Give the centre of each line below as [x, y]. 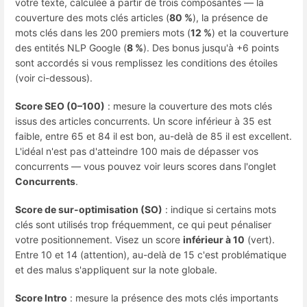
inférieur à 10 [214, 240]
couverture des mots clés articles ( [92, 17]
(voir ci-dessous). [54, 77]
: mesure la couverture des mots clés [188, 106]
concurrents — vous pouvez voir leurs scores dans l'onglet [146, 166]
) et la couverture [250, 32]
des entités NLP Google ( [71, 47]
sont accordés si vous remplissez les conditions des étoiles [146, 62]
